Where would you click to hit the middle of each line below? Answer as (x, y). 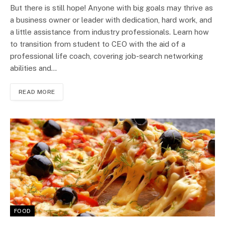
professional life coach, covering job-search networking (106, 56)
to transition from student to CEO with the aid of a (98, 44)
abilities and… (33, 68)
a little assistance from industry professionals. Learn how (109, 32)
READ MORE (37, 92)
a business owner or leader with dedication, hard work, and (111, 20)
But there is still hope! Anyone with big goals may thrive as (111, 8)
